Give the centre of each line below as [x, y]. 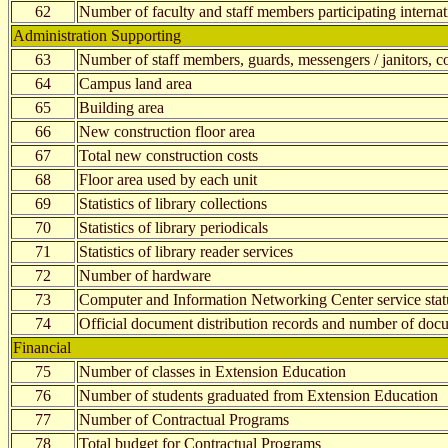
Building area [121, 107]
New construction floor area [167, 131]
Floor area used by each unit [168, 179]
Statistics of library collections [173, 203]
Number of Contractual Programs [184, 419]
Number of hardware [145, 275]
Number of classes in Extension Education [212, 371]
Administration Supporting [97, 35]
